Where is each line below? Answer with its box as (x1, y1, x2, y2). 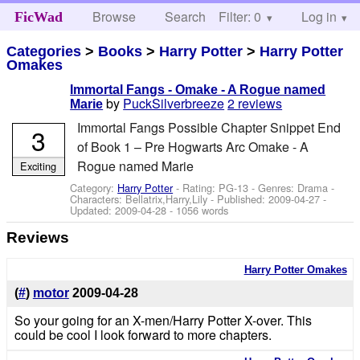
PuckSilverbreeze (123, 94, 225, 113)
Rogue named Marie (76, 156, 194, 175)
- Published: (207, 190, 269, 207)
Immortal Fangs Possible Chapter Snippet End (76, 117, 341, 137)
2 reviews (227, 94, 283, 113)
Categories (6, 43, 82, 59)
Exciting (20, 157, 57, 174)
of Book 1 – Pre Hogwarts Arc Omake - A (76, 137, 309, 156)
